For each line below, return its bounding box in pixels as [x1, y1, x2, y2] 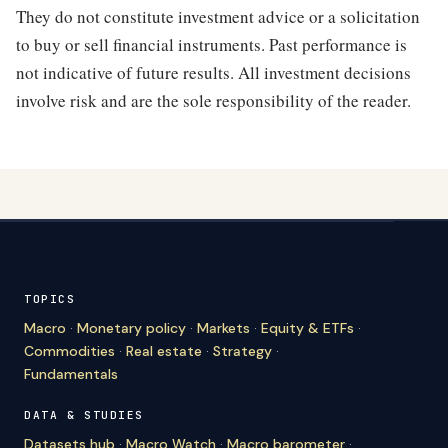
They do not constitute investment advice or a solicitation [16, 4, 420, 28]
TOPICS [24, 292, 76, 307]
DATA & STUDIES [24, 408, 144, 423]
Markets [197, 319, 250, 338]
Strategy [213, 342, 272, 361]
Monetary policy [77, 319, 186, 338]
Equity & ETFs [261, 319, 354, 338]
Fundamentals [24, 365, 118, 384]
